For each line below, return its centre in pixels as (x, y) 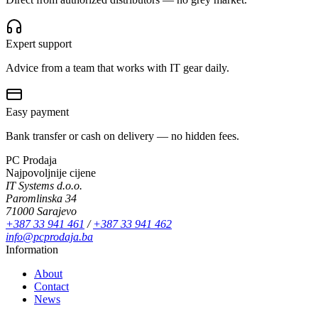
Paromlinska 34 (41, 198)
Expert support (39, 43)
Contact (51, 286)
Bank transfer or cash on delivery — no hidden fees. (122, 136)
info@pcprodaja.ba (49, 236)
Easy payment (37, 111)
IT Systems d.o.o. (44, 185)
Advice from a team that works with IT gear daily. (117, 67)
